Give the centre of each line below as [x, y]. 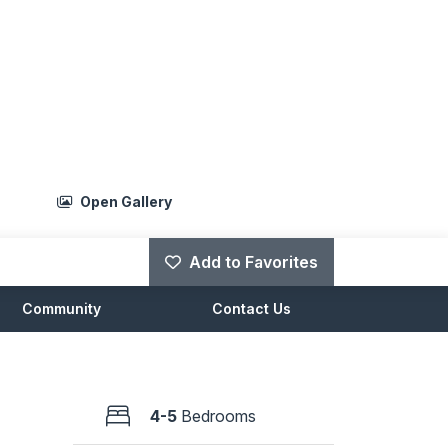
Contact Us [251, 309]
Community [61, 309]
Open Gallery [124, 201]
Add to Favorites [253, 262]
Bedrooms [219, 416]
